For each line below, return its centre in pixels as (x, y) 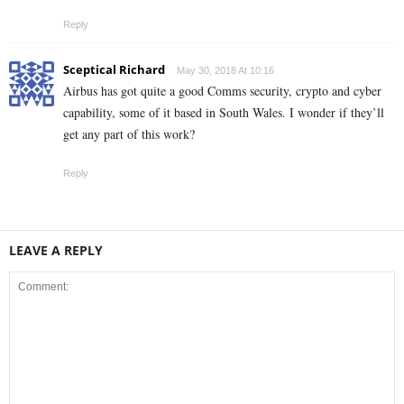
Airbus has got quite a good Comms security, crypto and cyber (222, 91)
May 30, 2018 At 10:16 (225, 71)
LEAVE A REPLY (56, 251)
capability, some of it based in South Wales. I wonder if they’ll (224, 113)
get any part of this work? (129, 134)
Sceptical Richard (114, 70)
